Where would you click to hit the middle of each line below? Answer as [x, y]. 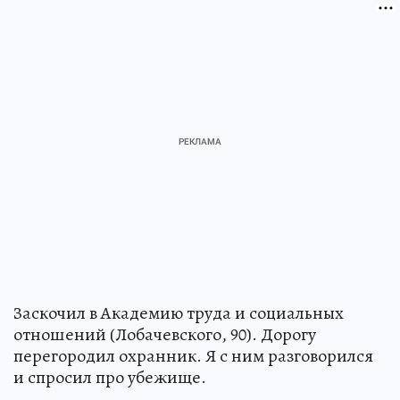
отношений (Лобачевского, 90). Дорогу [165, 334]
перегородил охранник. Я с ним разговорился [193, 355]
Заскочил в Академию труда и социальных [179, 312]
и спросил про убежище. [110, 377]
